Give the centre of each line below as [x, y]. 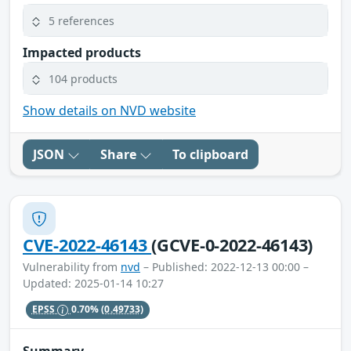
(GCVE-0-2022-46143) [232, 245]
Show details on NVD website [109, 111]
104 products [83, 78]
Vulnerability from [72, 267]
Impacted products [82, 53]
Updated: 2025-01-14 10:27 [93, 284]
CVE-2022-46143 [87, 245]
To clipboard [210, 155]
